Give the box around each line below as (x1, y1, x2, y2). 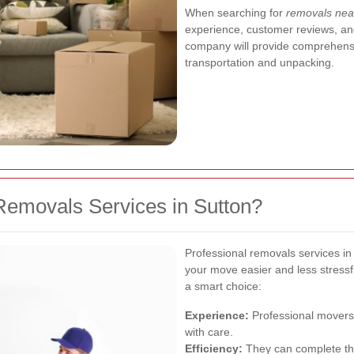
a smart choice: (185, 279, 262, 292)
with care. (185, 325, 233, 338)
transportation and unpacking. (185, 56, 334, 69)
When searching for (185, 6, 286, 19)
